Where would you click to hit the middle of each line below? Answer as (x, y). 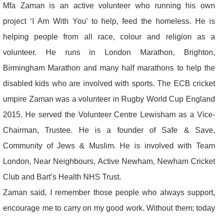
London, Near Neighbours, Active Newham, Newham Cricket (109, 161)
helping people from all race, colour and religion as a (109, 36)
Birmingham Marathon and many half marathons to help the (109, 68)
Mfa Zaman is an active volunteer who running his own (109, 5)
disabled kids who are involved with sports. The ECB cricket (109, 83)
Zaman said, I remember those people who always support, (109, 192)
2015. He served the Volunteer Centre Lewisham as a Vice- (109, 114)
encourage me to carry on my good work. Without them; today (109, 208)
